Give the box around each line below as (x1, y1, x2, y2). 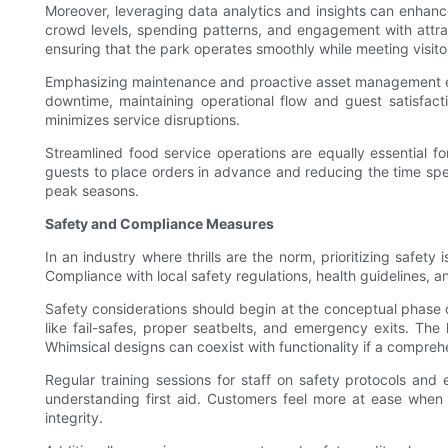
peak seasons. (45, 182, 139, 200)
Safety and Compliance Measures (45, 215, 274, 233)
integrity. (45, 409, 103, 427)
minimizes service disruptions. (45, 111, 240, 129)
